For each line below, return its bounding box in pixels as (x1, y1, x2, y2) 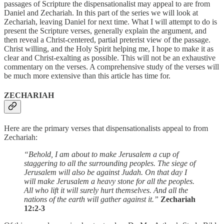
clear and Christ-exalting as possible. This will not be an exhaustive (4, 53, 215, 62)
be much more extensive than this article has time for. (4, 71, 170, 80)
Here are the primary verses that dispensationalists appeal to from (4, 124, 208, 133)
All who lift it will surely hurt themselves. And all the (24, 186, 188, 195)
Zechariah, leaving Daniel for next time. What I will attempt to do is (4, 17, 217, 26)
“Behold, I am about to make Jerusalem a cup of (24, 150, 178, 159)
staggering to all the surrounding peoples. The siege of (24, 159, 195, 168)
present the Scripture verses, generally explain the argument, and (4, 26, 206, 35)
